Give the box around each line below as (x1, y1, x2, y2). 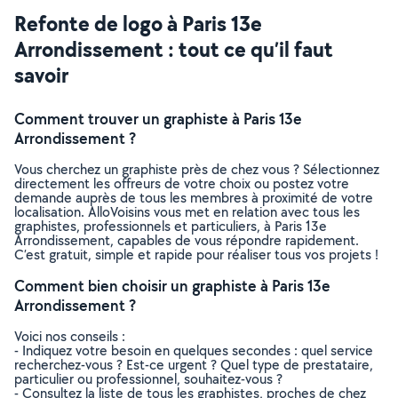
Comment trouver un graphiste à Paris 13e (14, 108, 302, 129)
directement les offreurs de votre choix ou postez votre (14, 174, 349, 193)
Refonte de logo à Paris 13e (14, 9, 262, 37)
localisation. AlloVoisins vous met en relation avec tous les (14, 203, 360, 221)
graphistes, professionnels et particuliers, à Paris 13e (14, 217, 327, 235)
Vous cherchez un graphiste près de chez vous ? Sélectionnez (14, 160, 379, 179)
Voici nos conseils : (14, 327, 125, 346)
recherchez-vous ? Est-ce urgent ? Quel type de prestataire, (14, 355, 373, 374)
